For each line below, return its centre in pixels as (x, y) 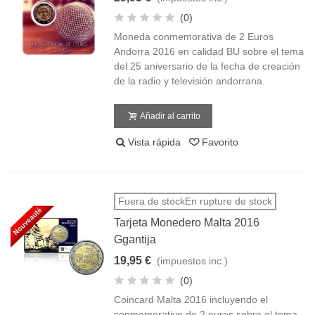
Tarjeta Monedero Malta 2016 (187, 223)
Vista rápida (155, 142)
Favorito (220, 142)
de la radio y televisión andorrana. (190, 81)
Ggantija (135, 239)
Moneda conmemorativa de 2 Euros (194, 37)
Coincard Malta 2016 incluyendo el (191, 300)
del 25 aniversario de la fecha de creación (207, 66)
